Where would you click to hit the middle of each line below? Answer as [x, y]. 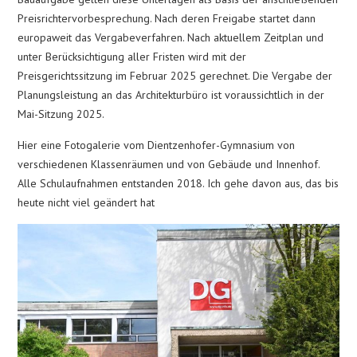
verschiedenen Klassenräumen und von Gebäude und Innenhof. [169, 164]
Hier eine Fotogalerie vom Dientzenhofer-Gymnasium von [157, 145]
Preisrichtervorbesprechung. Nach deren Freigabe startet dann [167, 18]
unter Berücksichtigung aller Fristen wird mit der [132, 56]
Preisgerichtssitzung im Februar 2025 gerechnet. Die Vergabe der [175, 75]
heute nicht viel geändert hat [86, 202]
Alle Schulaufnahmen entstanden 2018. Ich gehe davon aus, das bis [178, 183]
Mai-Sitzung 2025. [61, 114]
